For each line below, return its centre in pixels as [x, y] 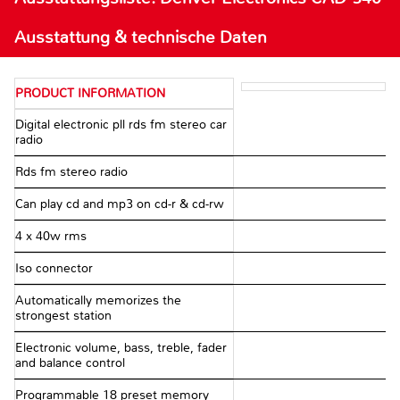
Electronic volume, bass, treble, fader [121, 348]
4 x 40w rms [51, 237]
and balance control [70, 363]
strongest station [63, 316]
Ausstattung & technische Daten [141, 37]
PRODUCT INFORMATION [90, 94]
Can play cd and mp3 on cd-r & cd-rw [120, 204]
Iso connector [54, 269]
